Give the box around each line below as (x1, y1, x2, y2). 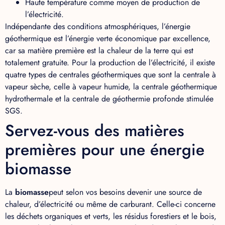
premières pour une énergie (5, 138, 204, 161)
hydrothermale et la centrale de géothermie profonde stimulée (5, 92, 213, 104)
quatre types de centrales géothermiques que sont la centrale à (5, 68, 216, 80)
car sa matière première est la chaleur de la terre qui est (5, 44, 193, 56)
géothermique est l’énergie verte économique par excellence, (5, 32, 210, 44)
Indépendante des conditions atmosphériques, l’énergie (5, 20, 190, 32)
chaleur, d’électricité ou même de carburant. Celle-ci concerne (5, 198, 215, 210)
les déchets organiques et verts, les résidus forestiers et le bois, (5, 210, 216, 222)
